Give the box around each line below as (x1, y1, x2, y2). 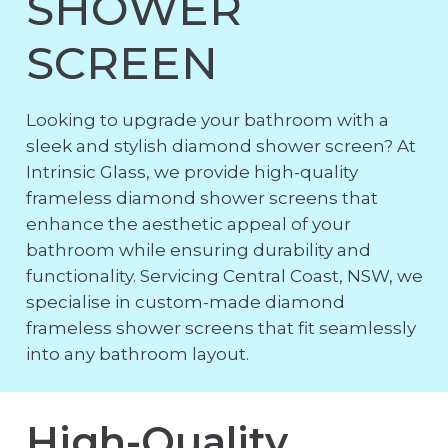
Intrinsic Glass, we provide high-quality (25, 161, 358, 182)
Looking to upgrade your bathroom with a (25, 109, 389, 130)
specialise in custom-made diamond (25, 291, 345, 312)
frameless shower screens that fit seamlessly (25, 317, 416, 338)
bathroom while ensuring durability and (25, 239, 371, 260)
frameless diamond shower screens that (25, 187, 378, 208)
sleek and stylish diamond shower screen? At (25, 135, 416, 156)
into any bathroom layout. (25, 343, 249, 364)
